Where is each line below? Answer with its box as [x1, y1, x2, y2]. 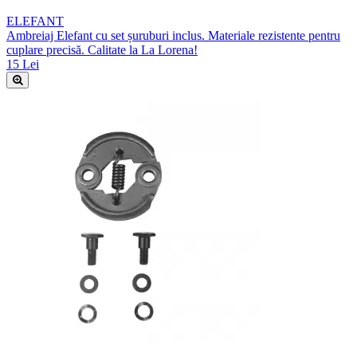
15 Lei [6, 57, 39, 72]
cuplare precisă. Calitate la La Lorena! [6, 43, 198, 57]
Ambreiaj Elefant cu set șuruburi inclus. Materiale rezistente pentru [6, 29, 340, 43]
